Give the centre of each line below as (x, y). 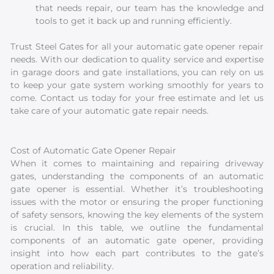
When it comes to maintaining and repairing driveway (137, 163)
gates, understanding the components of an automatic (137, 176)
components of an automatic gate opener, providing (137, 240)
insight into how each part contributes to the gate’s (137, 253)
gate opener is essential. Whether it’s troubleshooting (137, 189)
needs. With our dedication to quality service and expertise (137, 59)
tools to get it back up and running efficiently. (134, 21)
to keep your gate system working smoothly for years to (137, 85)
